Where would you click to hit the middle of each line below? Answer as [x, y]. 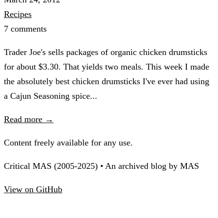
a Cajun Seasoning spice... [51, 96]
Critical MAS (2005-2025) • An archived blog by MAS [101, 166]
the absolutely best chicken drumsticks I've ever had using [107, 82]
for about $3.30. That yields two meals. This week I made [107, 67]
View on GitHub [33, 190]
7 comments [25, 29]
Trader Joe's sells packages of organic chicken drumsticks [106, 52]
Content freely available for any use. [68, 143]
